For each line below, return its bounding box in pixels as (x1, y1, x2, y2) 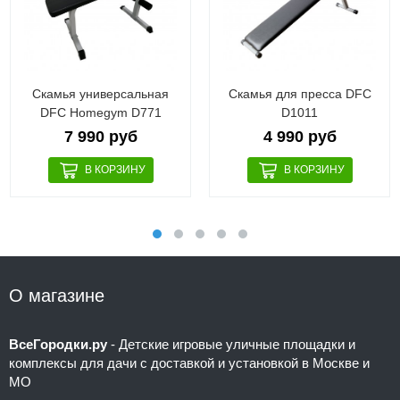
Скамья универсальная (32, 86, 170, 101)
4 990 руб (262, 127, 337, 146)
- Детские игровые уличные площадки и (107, 336, 355, 352)
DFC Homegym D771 (39, 104, 162, 120)
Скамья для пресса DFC (228, 86, 371, 101)
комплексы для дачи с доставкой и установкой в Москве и (9, 354, 370, 371)
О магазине (9, 285, 104, 305)
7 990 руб (63, 127, 137, 146)
